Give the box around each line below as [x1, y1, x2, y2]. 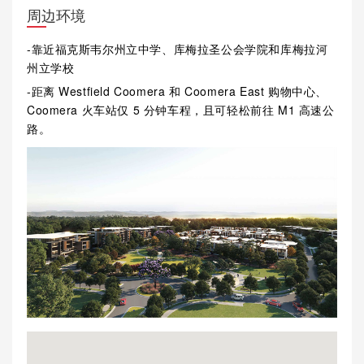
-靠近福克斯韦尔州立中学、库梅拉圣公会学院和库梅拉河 [26, 40, 328, 57]
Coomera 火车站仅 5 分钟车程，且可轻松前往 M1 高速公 [26, 101, 335, 118]
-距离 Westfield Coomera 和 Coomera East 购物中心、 [26, 82, 327, 99]
